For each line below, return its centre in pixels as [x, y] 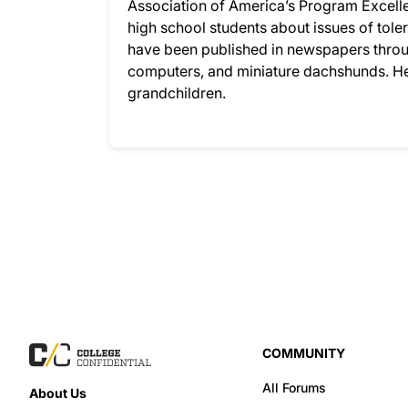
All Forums [294, 388]
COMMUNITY [304, 353]
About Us [58, 393]
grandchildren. [177, 93]
